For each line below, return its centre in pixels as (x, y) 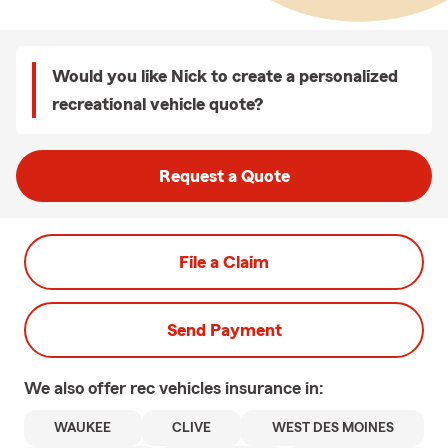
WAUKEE (83, 428)
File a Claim (224, 262)
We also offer (77, 388)
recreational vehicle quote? (157, 104)
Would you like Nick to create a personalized (225, 76)
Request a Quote (224, 176)
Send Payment (224, 330)
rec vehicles (177, 388)
